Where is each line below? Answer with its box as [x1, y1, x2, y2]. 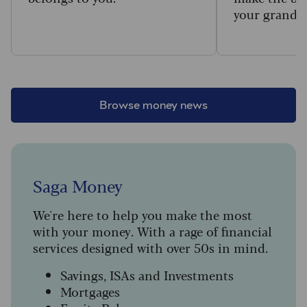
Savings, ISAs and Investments [60, 265, 234, 284]
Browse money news [99, 99, 208, 112]
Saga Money [33, 173, 123, 197]
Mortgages [60, 282, 120, 300]
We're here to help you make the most [33, 205, 252, 223]
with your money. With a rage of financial [33, 221, 272, 240]
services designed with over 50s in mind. [33, 238, 268, 256]
